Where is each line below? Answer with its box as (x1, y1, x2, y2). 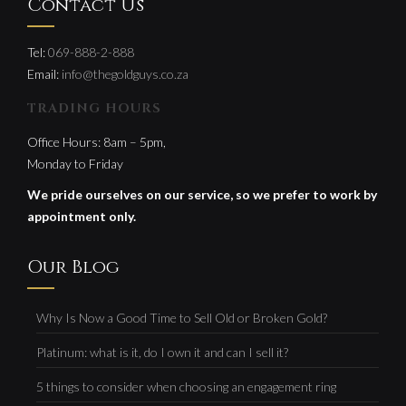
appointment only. (27, 208, 136, 224)
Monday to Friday (27, 156, 123, 171)
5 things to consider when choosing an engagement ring (36, 379, 336, 394)
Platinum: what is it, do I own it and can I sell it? (36, 344, 288, 360)
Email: (27, 66, 62, 82)
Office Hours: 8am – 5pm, (27, 134, 166, 150)
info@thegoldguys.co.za (62, 66, 188, 82)
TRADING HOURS (27, 100, 161, 117)
